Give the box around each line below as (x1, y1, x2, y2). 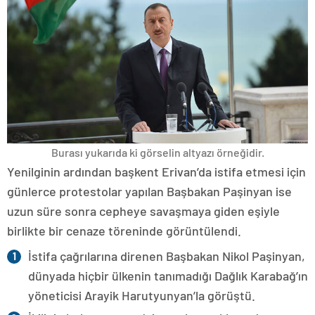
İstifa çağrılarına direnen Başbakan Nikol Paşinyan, (28, 247, 305, 264)
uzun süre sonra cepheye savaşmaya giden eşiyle (7, 202, 280, 219)
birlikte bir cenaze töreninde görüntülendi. (7, 222, 241, 238)
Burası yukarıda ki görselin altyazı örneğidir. (51, 145, 264, 159)
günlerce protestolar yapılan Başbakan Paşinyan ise (7, 183, 292, 199)
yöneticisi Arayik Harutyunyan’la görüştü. (28, 287, 255, 303)
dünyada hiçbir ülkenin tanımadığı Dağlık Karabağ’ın (28, 267, 308, 283)
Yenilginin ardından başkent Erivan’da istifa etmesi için (7, 163, 306, 179)
